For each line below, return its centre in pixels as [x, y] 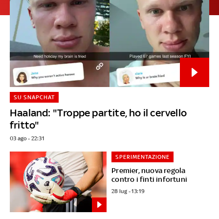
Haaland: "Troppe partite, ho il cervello [99, 112]
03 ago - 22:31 [27, 138]
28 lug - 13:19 [128, 191]
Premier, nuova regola [149, 170]
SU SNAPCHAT [34, 97]
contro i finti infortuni [150, 179]
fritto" [25, 125]
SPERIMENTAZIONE [143, 157]
